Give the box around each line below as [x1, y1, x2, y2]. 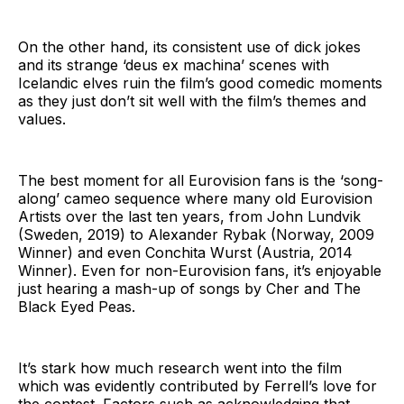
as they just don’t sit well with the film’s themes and [18, 92, 366, 111]
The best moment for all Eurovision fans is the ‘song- [18, 171, 383, 190]
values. [18, 110, 66, 129]
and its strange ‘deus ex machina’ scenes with [18, 56, 329, 75]
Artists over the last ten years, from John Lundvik [18, 207, 361, 226]
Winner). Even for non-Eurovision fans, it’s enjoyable [18, 262, 381, 280]
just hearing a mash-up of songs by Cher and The [18, 280, 361, 298]
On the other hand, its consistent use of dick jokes [18, 38, 361, 57]
